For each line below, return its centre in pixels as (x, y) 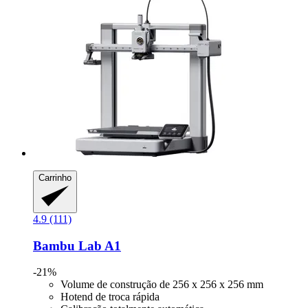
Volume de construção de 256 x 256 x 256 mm (162, 285)
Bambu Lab (67, 245)
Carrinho (55, 178)
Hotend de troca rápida (110, 297)
